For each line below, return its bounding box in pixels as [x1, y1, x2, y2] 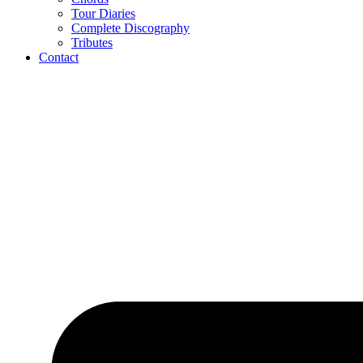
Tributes [71, 35, 113, 49]
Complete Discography [71, 20, 190, 35]
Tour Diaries [71, 6, 135, 20]
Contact [39, 49, 79, 64]
